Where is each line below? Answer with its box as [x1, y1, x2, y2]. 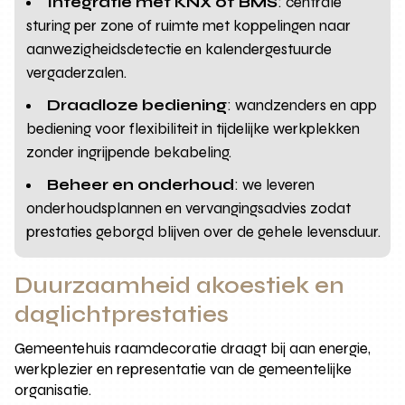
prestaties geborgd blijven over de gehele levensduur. [26, 222, 381, 242]
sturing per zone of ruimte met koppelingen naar [26, 16, 352, 36]
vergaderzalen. [26, 63, 127, 83]
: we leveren [234, 175, 316, 195]
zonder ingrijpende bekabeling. [26, 143, 232, 163]
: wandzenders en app [227, 96, 378, 116]
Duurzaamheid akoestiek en [14, 272, 345, 300]
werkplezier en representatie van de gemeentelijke [14, 360, 353, 380]
